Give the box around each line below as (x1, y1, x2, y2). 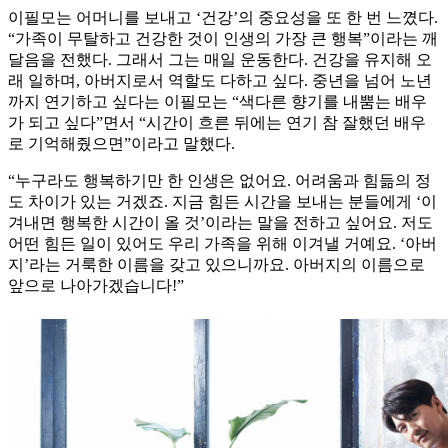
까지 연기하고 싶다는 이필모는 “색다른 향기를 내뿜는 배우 (8, 93, 427, 111)
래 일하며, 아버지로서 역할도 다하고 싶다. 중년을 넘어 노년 (8, 72, 432, 90)
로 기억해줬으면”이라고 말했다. (8, 135, 235, 153)
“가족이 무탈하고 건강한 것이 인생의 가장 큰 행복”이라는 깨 (8, 30, 438, 48)
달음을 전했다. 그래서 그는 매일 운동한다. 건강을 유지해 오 (8, 51, 432, 69)
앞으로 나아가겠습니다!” (8, 277, 184, 295)
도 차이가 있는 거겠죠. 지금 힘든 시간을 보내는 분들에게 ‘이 (8, 193, 437, 211)
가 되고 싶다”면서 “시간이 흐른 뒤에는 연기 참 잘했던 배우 (8, 114, 426, 132)
